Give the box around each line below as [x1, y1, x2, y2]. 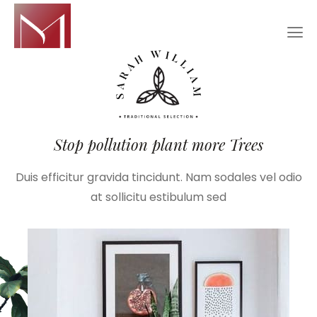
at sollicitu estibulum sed [91, 189, 226, 206]
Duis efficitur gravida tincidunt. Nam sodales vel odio [15, 169, 302, 186]
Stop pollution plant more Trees [54, 134, 263, 156]
